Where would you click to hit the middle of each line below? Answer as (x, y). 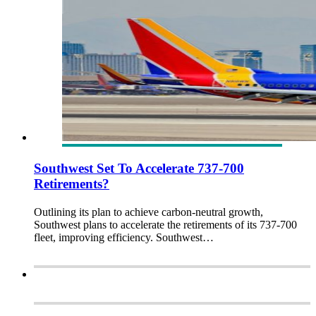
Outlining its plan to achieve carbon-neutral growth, (148, 212)
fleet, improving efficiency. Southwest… (124, 237)
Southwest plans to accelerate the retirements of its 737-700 (165, 224)
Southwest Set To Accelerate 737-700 (139, 168)
